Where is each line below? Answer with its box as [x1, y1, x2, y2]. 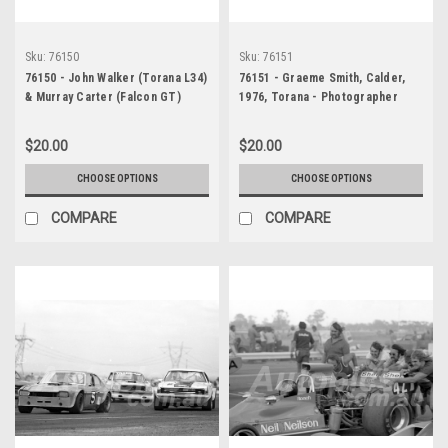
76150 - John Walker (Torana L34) [25, 70, 207, 85]
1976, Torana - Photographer [239, 89, 398, 104]
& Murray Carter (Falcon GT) [25, 89, 181, 104]
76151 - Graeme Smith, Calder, [239, 70, 406, 85]
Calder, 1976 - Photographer [25, 108, 182, 123]
